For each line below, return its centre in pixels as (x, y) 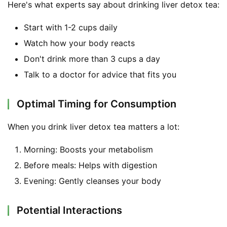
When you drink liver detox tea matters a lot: (93, 126)
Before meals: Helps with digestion (90, 165)
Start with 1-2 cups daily (71, 27)
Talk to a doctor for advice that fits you (100, 74)
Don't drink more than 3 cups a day (92, 59)
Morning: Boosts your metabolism (88, 149)
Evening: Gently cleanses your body (92, 181)
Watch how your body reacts (79, 43)
